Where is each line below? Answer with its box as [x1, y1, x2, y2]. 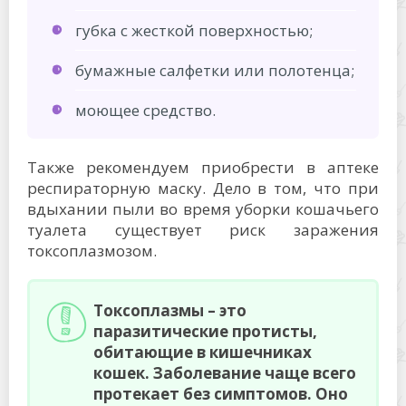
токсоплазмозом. [27, 240, 157, 261]
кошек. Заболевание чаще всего [93, 362, 356, 383]
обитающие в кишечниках [93, 342, 312, 362]
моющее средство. [75, 100, 216, 121]
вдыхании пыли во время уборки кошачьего [27, 198, 379, 219]
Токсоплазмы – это [93, 300, 246, 321]
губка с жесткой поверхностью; [75, 20, 313, 41]
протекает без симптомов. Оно [93, 383, 348, 404]
